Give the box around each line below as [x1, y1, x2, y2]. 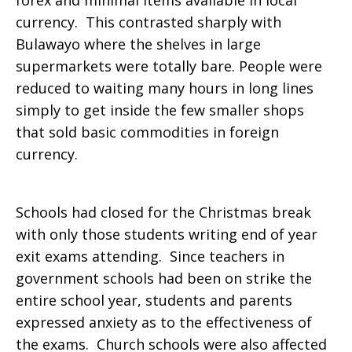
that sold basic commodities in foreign [16, 123, 279, 141]
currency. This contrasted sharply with [16, 13, 281, 31]
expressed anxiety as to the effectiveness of [16, 313, 312, 332]
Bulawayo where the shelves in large [16, 35, 261, 53]
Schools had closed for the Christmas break [16, 203, 311, 222]
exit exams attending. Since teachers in [16, 247, 284, 266]
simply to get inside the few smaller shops [16, 101, 304, 119]
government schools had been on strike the [16, 269, 312, 288]
